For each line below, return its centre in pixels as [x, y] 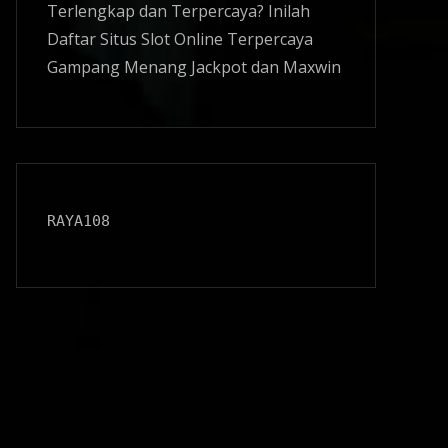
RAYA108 [78, 221]
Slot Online [182, 39]
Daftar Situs [94, 39]
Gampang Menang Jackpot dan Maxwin [194, 67]
